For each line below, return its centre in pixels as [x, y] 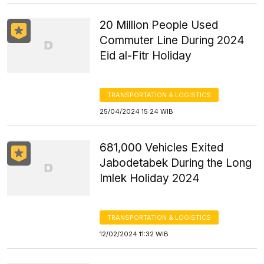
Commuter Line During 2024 [172, 40]
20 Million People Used [159, 25]
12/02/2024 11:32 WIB [134, 234]
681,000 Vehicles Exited [162, 148]
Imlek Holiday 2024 [150, 178]
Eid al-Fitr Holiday [146, 56]
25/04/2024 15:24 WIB [137, 111]
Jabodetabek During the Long [176, 163]
